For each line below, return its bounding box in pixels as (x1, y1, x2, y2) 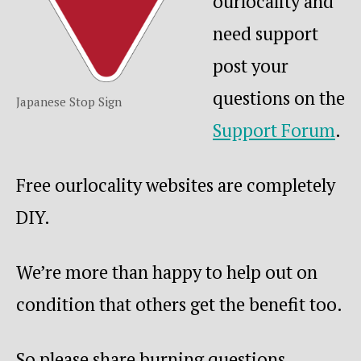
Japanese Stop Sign (16, 93, 122, 110)
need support (213, 21, 318, 45)
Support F (213, 118, 291, 142)
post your (213, 53, 288, 77)
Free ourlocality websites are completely (16, 172, 335, 197)
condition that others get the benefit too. (16, 292, 342, 316)
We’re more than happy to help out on (16, 259, 317, 284)
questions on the (213, 85, 345, 110)
